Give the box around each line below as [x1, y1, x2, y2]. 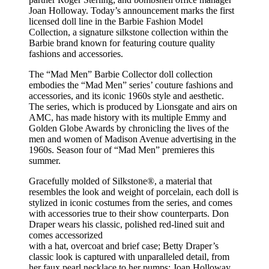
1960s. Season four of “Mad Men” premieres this [29, 144, 214, 155]
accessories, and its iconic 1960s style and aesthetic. [29, 90, 224, 101]
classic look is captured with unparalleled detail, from [29, 251, 229, 262]
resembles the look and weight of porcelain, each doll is [29, 186, 238, 197]
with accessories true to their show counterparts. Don [29, 208, 229, 219]
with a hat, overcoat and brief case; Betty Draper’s [29, 240, 219, 251]
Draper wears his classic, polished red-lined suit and [29, 219, 225, 229]
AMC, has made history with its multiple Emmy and [29, 112, 226, 122]
